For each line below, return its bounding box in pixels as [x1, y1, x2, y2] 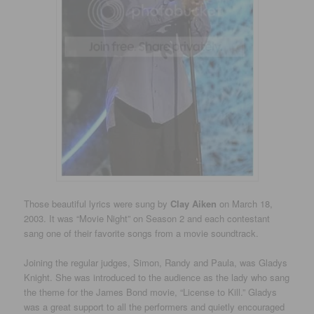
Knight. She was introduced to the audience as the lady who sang [24, 271, 290, 285]
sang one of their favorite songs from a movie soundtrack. [24, 226, 259, 240]
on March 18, [217, 197, 273, 211]
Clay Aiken [168, 197, 217, 211]
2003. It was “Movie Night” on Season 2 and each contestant [24, 212, 271, 226]
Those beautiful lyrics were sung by [24, 197, 168, 211]
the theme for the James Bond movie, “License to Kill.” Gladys [24, 285, 278, 299]
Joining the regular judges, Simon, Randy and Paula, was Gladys [24, 256, 288, 270]
